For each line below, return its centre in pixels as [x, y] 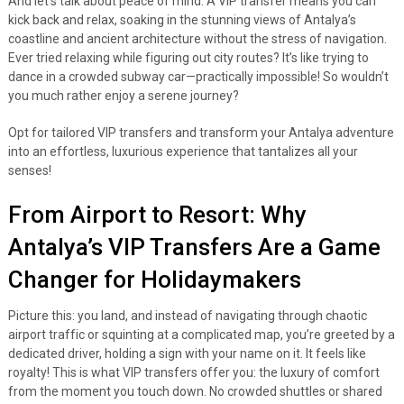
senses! [29, 170]
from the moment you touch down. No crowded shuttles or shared [195, 391]
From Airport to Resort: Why [157, 215]
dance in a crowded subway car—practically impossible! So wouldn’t [198, 77]
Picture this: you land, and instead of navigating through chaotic [187, 316]
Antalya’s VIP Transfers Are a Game [194, 247]
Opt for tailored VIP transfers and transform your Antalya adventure [201, 133]
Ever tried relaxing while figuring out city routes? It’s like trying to [188, 58]
